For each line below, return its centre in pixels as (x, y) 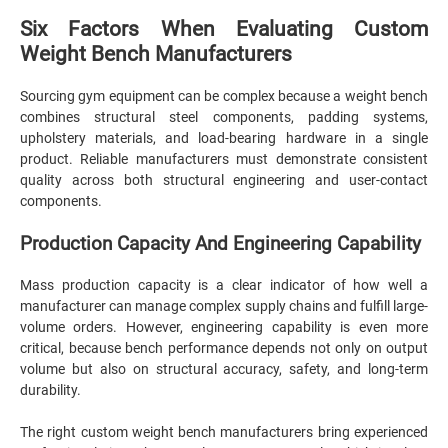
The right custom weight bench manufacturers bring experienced (224, 432)
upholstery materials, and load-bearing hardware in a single (224, 138)
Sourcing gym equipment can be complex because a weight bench (224, 96)
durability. (50, 390)
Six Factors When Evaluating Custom (224, 28)
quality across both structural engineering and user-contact (224, 180)
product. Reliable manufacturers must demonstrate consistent (224, 159)
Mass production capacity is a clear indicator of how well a (224, 285)
